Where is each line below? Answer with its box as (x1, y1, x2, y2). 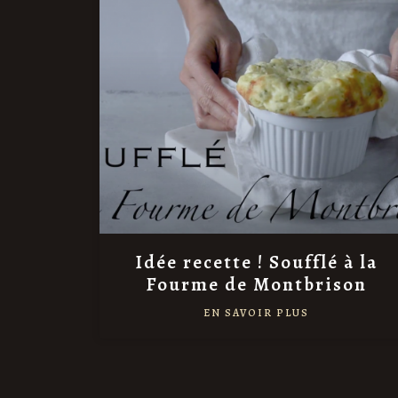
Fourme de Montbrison (145, 272, 367, 298)
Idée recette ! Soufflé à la (134, 250, 378, 275)
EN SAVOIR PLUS (203, 306, 309, 321)
